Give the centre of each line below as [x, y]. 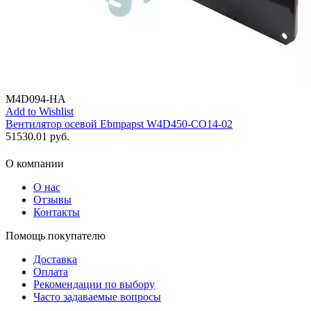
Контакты [57, 212]
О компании [35, 163]
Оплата [51, 271]
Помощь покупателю [56, 235]
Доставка [55, 259]
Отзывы [52, 199]
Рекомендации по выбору [94, 284]
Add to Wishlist [40, 111]
